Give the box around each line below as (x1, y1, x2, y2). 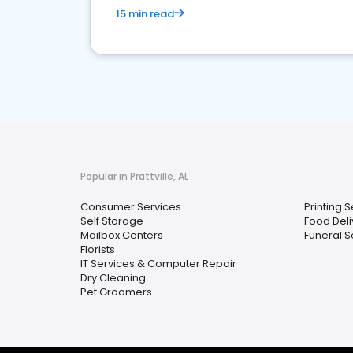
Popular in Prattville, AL (80, 169, 188, 183)
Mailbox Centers (80, 228, 163, 243)
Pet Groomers (80, 284, 152, 299)
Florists (80, 242, 115, 257)
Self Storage (80, 214, 143, 229)
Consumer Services (80, 199, 181, 214)
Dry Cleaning (80, 270, 146, 285)
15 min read (116, 6, 174, 21)
